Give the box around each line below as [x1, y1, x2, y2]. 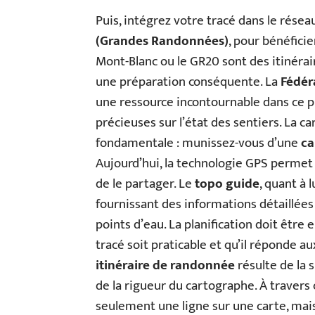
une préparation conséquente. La [96, 71, 281, 93]
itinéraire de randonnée [96, 255, 235, 276]
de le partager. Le [96, 173, 195, 195]
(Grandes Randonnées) [96, 30, 229, 52]
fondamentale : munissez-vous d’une [96, 132, 301, 154]
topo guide [195, 173, 259, 195]
